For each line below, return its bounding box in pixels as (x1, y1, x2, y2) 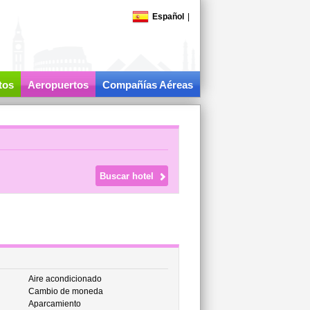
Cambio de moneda (28, 286, 103, 296)
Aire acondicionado (28, 274, 102, 284)
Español (152, 12, 184, 21)
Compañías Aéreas (102, 79, 193, 91)
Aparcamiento (28, 299, 81, 309)
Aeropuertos (27, 79, 89, 91)
